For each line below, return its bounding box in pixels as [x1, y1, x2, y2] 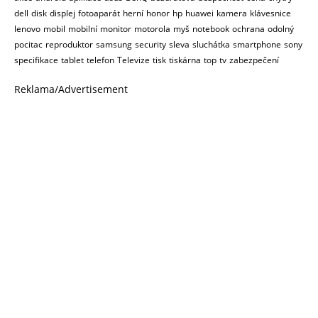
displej [50, 6, 75, 19]
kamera [216, 6, 247, 19]
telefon [87, 53, 114, 66]
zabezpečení [229, 53, 279, 66]
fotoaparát [78, 6, 120, 19]
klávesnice [250, 6, 291, 19]
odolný [268, 22, 294, 35]
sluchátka [192, 38, 230, 50]
